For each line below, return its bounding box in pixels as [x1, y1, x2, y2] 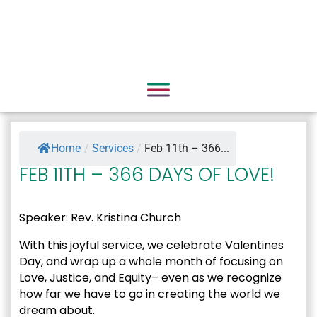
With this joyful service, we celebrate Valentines [19, 237, 284, 253]
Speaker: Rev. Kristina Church [19, 209, 181, 226]
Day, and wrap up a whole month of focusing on [19, 253, 283, 270]
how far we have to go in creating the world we [19, 286, 280, 302]
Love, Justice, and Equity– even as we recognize [19, 270, 282, 286]
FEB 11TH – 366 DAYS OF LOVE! [19, 162, 275, 188]
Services [92, 142, 134, 155]
